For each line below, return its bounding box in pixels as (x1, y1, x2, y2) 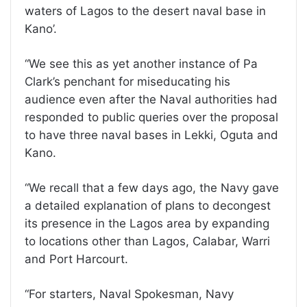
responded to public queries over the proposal (25, 110, 278, 124)
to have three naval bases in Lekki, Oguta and (25, 127, 278, 142)
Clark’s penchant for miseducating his (25, 74, 230, 88)
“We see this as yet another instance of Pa (25, 56, 258, 71)
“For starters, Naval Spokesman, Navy (25, 286, 234, 301)
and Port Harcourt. (25, 251, 128, 266)
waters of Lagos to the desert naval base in (25, 3, 266, 18)
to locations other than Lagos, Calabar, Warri (25, 234, 270, 248)
